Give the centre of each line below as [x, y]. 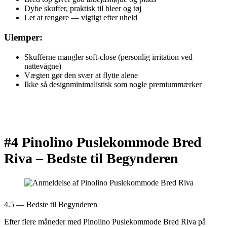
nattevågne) [43, 66]
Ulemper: [23, 37]
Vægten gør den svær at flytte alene [81, 75]
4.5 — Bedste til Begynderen [51, 205]
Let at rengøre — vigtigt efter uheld [81, 18]
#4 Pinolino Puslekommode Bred [103, 142]
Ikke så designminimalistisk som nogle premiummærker [113, 84]
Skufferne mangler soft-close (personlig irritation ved [108, 57]
